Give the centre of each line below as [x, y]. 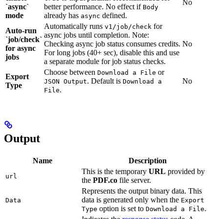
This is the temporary [115, 171]
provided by [185, 171]
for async [21, 48]
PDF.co [105, 180]
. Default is [105, 81]
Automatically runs [74, 26]
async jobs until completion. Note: [97, 35]
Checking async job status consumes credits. [112, 44]
